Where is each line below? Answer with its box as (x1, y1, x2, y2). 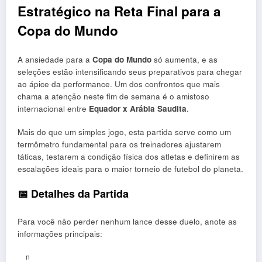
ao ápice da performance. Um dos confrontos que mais (18, 78, 220, 90)
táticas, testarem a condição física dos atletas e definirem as (18, 151, 240, 163)
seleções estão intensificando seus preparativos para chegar (18, 66, 242, 78)
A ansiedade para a (18, 54, 92, 65)
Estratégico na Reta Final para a (18, 1, 221, 20)
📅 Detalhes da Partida (18, 186, 129, 202)
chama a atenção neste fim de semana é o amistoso (18, 91, 209, 102)
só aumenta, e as (151, 54, 218, 65)
